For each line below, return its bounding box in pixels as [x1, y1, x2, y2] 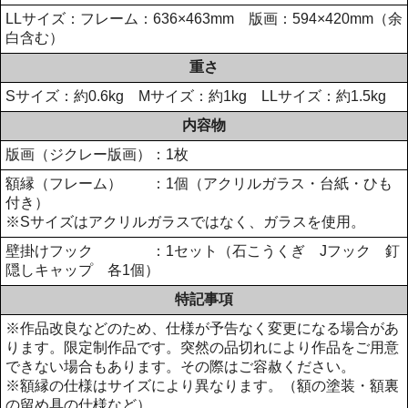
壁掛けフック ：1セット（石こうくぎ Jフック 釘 [5, 242, 400, 259]
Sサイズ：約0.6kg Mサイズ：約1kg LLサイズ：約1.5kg [5, 87, 401, 104]
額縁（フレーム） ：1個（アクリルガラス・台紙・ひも [5, 175, 393, 191]
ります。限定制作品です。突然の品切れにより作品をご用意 [5, 339, 399, 355]
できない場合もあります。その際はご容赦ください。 [5, 358, 355, 374]
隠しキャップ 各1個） [5, 261, 159, 278]
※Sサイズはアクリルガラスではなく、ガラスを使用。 [5, 213, 365, 229]
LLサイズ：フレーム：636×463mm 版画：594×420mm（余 [5, 10, 403, 26]
